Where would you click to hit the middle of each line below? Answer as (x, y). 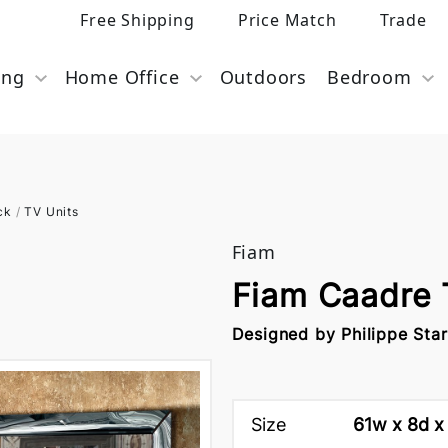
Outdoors (263, 77)
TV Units (51, 211)
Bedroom (369, 77)
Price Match (287, 20)
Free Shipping (137, 20)
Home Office (122, 77)
